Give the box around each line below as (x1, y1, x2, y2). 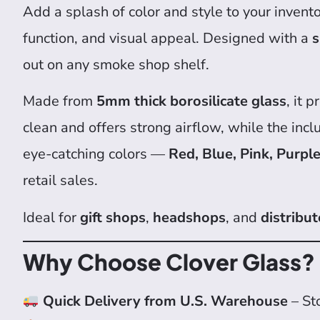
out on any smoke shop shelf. (23, 54, 209, 74)
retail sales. (23, 171, 98, 191)
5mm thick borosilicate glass (96, 91, 286, 111)
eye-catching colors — (23, 144, 169, 164)
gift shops (80, 207, 146, 227)
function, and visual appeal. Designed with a (23, 28, 312, 48)
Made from (23, 91, 96, 111)
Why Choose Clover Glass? (23, 248, 315, 276)
